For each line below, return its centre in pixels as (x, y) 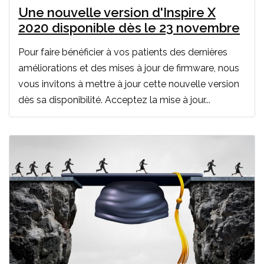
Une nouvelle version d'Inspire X (117, 12)
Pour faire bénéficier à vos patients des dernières (123, 52)
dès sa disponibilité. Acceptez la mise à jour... (114, 100)
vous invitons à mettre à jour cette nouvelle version (129, 84)
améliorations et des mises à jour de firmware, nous (129, 68)
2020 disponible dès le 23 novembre (129, 27)
